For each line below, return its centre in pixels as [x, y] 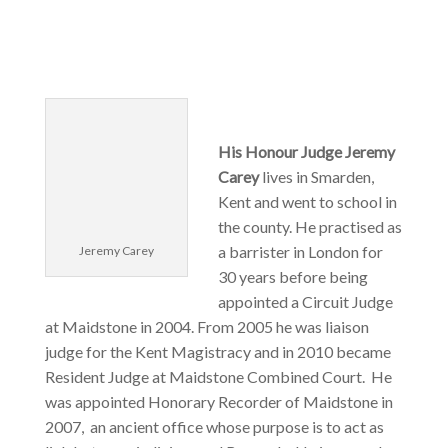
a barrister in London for [300, 252]
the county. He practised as [309, 227]
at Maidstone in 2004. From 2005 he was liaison [206, 327]
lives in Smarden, [317, 177]
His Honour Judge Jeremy [306, 152]
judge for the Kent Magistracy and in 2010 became [217, 352]
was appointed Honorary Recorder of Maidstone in [218, 402]
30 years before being [292, 277]
